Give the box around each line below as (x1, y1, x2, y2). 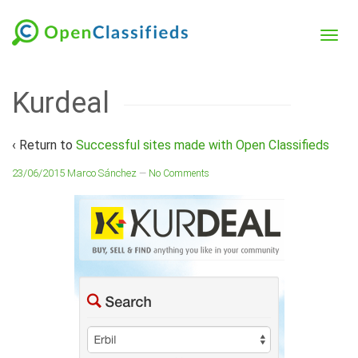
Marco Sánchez (67, 167, 137, 179)
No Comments (149, 168, 209, 179)
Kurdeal (12, 86, 109, 120)
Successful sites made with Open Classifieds (76, 137, 329, 153)
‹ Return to (12, 137, 76, 153)
